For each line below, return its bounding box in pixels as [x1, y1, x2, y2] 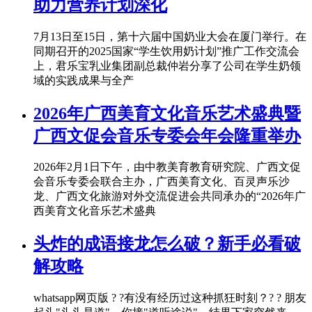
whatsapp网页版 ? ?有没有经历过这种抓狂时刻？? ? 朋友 [33, 292, 306, 304]
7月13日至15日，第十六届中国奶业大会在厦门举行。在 [33, 30, 306, 42]
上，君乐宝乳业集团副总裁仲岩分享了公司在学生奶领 [33, 59, 301, 72]
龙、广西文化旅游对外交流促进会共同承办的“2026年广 [33, 190, 306, 203]
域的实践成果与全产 [33, 74, 134, 86]
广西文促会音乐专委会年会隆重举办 [33, 126, 301, 145]
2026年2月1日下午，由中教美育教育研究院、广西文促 [33, 161, 301, 173]
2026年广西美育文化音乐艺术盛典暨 [33, 104, 301, 123]
